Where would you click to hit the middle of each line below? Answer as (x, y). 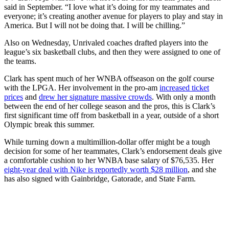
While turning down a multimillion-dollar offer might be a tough (107, 142)
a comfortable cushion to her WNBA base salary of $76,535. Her (109, 161)
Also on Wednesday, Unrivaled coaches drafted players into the (106, 43)
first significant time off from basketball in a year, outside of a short (111, 116)
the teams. (20, 61)
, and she (202, 170)
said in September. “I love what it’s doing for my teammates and (107, 7)
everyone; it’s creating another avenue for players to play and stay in (113, 16)
